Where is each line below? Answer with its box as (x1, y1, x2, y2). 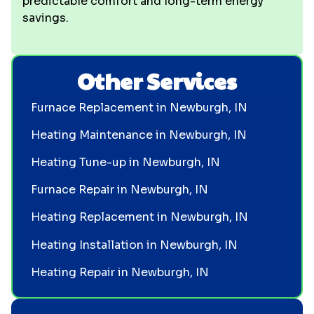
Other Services (77, 64, 237, 96)
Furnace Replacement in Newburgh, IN (30, 100, 247, 115)
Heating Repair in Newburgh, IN (30, 264, 209, 280)
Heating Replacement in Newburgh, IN (30, 210, 248, 225)
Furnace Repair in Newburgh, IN (30, 182, 208, 198)
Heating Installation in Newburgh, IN (30, 237, 238, 252)
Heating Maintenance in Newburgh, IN (30, 127, 247, 142)
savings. (22, 11, 69, 25)
